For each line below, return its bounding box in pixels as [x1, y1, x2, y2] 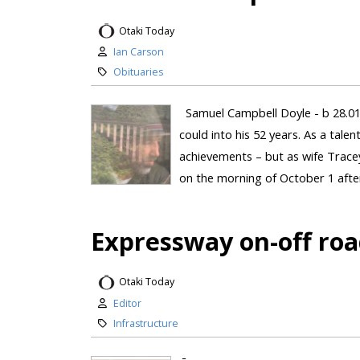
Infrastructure [112, 316, 178, 330]
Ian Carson [112, 45, 164, 59]
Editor [112, 296, 141, 310]
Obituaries [112, 65, 163, 80]
